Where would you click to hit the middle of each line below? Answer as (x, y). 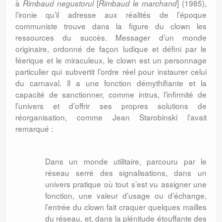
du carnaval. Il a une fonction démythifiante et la (111, 83)
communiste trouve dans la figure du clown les (111, 26)
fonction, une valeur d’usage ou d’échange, (126, 195)
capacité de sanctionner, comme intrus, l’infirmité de (111, 94)
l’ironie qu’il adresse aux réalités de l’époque (111, 14)
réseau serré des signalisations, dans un (126, 172)
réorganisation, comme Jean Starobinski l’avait (111, 117)
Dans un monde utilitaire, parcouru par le (126, 161)
